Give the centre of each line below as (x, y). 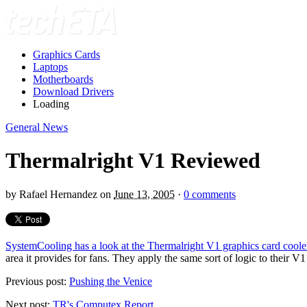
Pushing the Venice (111, 281)
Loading (51, 104)
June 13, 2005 (144, 194)
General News (37, 127)
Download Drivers (73, 91)
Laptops (50, 67)
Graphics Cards (66, 54)
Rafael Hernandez (58, 194)
